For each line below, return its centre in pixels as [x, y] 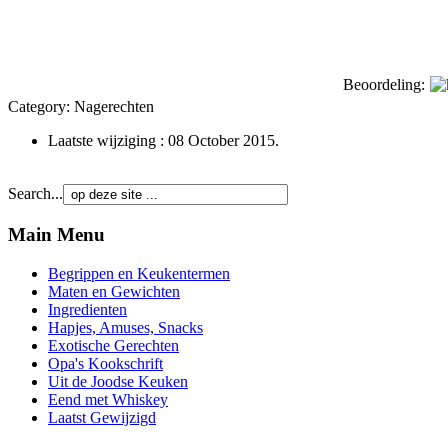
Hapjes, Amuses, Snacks [125, 327]
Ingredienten [87, 309]
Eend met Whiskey [108, 399]
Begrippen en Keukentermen [139, 273]
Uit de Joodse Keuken [118, 381]
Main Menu [56, 234]
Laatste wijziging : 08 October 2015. [163, 141]
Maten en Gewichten [114, 291]
